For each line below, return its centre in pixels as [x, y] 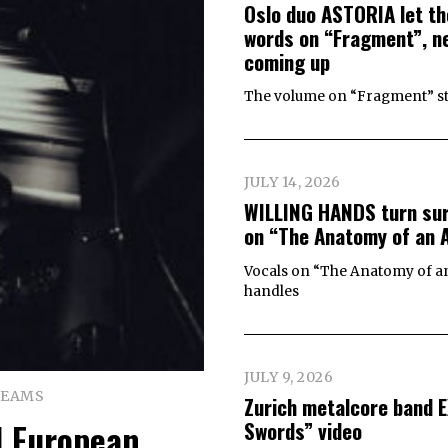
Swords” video [303, 430]
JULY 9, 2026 [288, 376]
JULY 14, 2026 [292, 182]
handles [271, 291]
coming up [287, 61]
